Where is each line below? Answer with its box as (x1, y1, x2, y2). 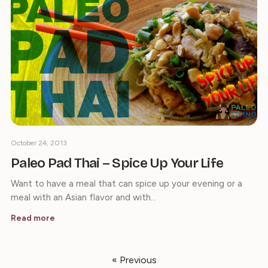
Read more (11, 213, 55, 224)
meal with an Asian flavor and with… (11, 192, 156, 203)
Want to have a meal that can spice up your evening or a (11, 178, 242, 190)
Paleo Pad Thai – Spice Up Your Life (11, 155, 224, 172)
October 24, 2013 (11, 139, 67, 148)
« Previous (111, 254, 157, 266)
